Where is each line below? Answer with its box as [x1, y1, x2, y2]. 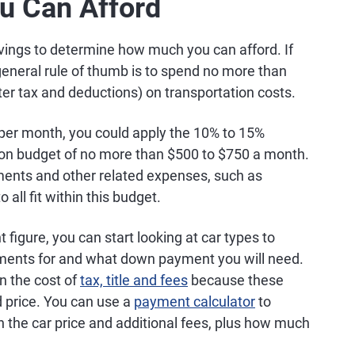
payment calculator [134, 293, 255, 310]
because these [188, 272, 284, 288]
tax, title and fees [80, 272, 188, 288]
